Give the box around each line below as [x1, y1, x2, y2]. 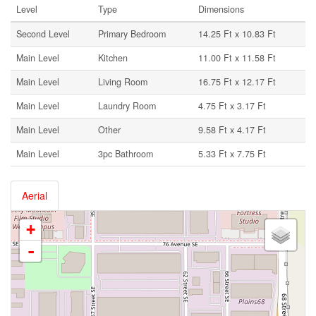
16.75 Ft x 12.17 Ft [198, 75, 276, 88]
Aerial [22, 188, 47, 202]
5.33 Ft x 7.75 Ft [198, 147, 266, 160]
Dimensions [198, 3, 244, 16]
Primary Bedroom [98, 28, 166, 40]
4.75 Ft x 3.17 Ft [198, 99, 266, 112]
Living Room [98, 75, 147, 88]
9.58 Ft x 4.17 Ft [198, 123, 266, 136]
